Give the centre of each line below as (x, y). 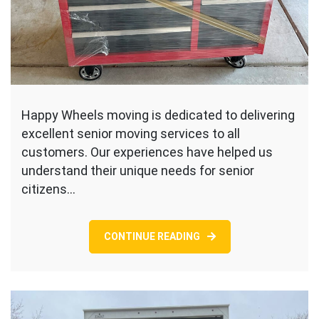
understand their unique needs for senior (138, 170)
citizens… (48, 189)
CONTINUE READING (152, 236)
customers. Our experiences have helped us (147, 152)
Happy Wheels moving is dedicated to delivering (158, 115)
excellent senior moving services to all (131, 133)
